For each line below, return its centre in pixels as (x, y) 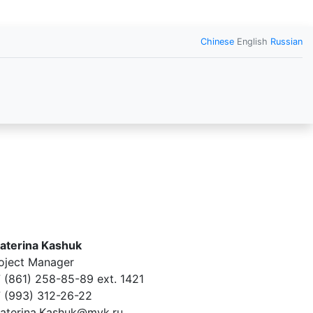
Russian (286, 42)
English (252, 42)
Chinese (217, 42)
